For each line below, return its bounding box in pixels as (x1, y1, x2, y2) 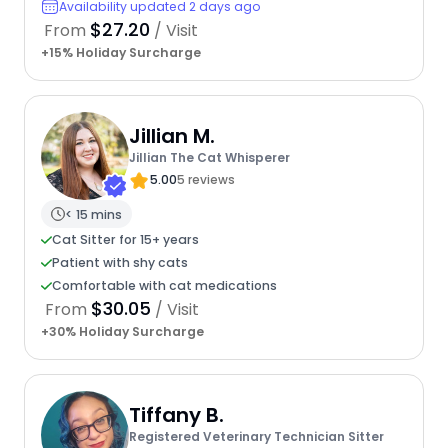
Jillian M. (128, 121, 215, 150)
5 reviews (176, 170, 235, 188)
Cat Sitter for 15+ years (51, 231, 199, 249)
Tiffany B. (128, 400, 224, 429)
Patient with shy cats (51, 254, 188, 272)
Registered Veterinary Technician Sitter (128, 427, 384, 445)
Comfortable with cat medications (51, 277, 277, 295)
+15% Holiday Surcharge (40, 44, 201, 62)
